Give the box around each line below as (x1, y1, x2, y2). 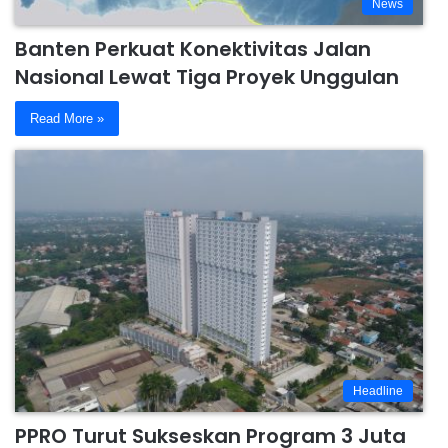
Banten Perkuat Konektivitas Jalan (15, 34, 371, 63)
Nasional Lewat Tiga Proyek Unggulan (15, 62, 399, 91)
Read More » (30, 110, 104, 126)
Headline (353, 383, 403, 398)
